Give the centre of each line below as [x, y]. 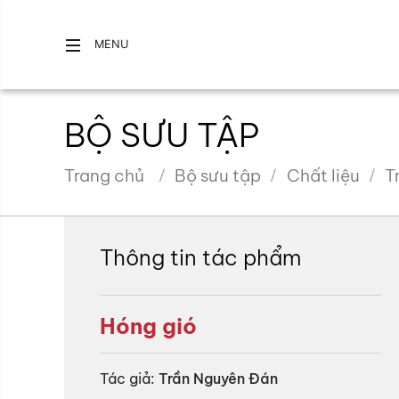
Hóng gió [148, 326]
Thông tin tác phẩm [200, 257]
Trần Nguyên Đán [218, 379]
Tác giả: [127, 379]
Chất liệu [323, 175]
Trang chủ [104, 175]
